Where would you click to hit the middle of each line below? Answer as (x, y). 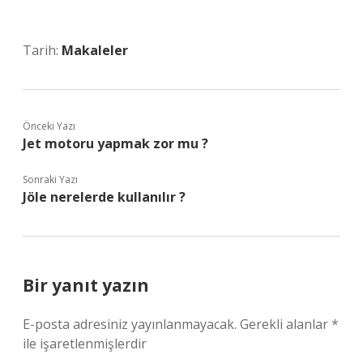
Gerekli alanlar (286, 324)
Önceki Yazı (49, 126)
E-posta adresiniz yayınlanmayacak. (130, 324)
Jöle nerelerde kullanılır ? (104, 197)
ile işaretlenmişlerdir (85, 344)
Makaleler (95, 50)
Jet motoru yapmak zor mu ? (115, 143)
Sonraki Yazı (50, 179)
